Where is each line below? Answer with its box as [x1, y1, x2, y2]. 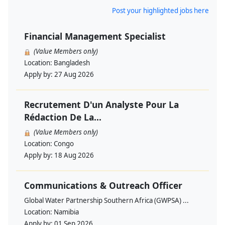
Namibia [54, 207, 79, 217]
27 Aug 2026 [54, 70, 94, 79]
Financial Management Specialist [24, 30, 166, 43]
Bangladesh [54, 58, 90, 68]
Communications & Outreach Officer [24, 179, 182, 192]
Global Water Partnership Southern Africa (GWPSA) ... [24, 196, 189, 205]
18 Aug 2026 [54, 151, 94, 160]
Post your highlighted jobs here [112, 6, 209, 16]
